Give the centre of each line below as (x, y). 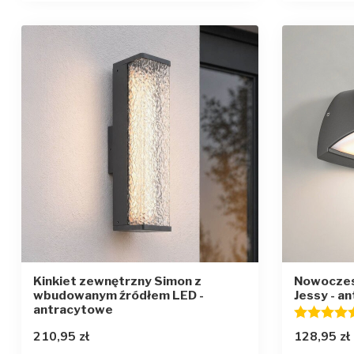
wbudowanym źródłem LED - (119, 295)
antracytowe (73, 309)
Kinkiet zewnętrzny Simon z (117, 281)
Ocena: (313, 311)
